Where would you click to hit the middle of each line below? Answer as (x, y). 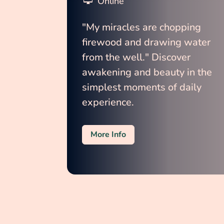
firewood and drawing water (148, 42)
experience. (108, 102)
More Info (108, 134)
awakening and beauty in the (148, 72)
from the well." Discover (138, 57)
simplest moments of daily (143, 87)
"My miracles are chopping (143, 27)
